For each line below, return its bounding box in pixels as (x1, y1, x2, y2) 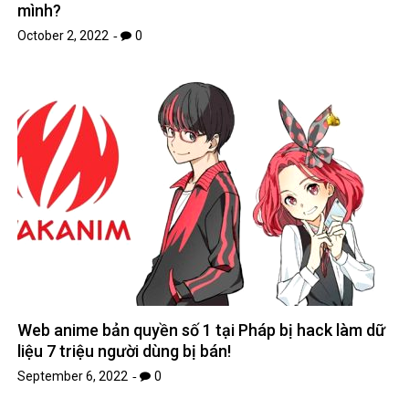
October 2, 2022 (17, 28, 110, 44)
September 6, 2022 (17, 369, 129, 384)
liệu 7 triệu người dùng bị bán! (17, 341, 232, 362)
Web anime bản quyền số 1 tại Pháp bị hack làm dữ (17, 320, 386, 341)
